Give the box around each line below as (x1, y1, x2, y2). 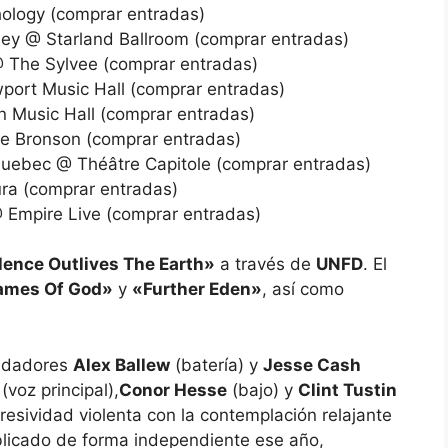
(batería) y (170, 354, 263, 375)
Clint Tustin (298, 379, 397, 400)
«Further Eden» (132, 279, 262, 300)
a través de (215, 254, 316, 275)
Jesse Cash (263, 354, 361, 375)
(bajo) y (227, 379, 298, 400)
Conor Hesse (119, 379, 227, 400)
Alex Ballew (73, 354, 170, 375)
